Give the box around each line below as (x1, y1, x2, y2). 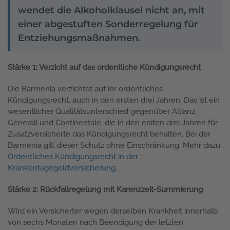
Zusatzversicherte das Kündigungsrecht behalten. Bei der (8, 129, 210, 139)
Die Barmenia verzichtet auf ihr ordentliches (8, 84, 163, 93)
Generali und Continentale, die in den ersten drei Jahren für (8, 118, 218, 127)
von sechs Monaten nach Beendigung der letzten (8, 217, 183, 227)
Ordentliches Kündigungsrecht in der (8, 151, 138, 161)
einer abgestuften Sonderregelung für (18, 18, 198, 30)
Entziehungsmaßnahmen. (18, 32, 140, 44)
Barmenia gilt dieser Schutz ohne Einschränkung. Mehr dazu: (8, 140, 222, 150)
